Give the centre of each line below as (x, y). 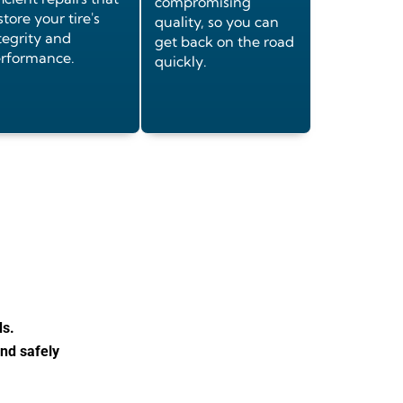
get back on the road (224, 42)
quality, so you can (217, 22)
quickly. (181, 62)
